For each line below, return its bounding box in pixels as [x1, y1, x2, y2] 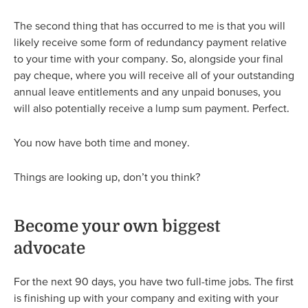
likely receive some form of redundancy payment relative [14, 36, 287, 49]
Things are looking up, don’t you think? [14, 170, 201, 184]
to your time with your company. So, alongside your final [14, 52, 283, 65]
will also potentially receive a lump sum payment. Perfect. [14, 102, 289, 115]
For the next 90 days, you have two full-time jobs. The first [14, 275, 294, 288]
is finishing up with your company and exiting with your [14, 291, 278, 305]
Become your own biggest [14, 217, 221, 236]
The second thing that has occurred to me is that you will [14, 19, 285, 32]
